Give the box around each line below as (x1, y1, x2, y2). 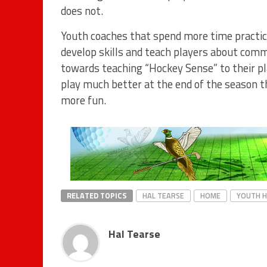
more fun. (61, 92, 106, 108)
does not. (61, 2, 103, 19)
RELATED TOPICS (67, 190, 127, 201)
